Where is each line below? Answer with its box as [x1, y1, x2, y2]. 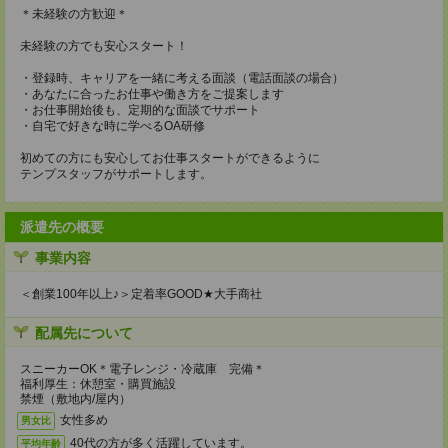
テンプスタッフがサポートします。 [20, 167, 212, 181]
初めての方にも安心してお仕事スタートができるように [20, 151, 320, 165]
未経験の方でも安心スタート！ [20, 39, 188, 53]
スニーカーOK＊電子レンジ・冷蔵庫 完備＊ [20, 362, 265, 376]
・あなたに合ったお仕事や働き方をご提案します [20, 87, 284, 101]
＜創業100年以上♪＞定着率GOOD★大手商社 [20, 287, 262, 301]
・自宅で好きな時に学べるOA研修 [20, 119, 205, 133]
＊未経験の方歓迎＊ [20, 7, 128, 21]
